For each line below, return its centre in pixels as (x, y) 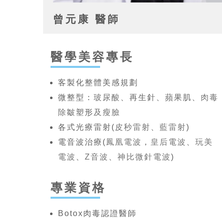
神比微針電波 (144, 157)
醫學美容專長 (92, 57)
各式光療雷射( (86, 127)
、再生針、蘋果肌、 (161, 98)
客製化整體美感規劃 (98, 83)
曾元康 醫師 (86, 19)
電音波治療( (82, 142)
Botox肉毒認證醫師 (97, 214)
